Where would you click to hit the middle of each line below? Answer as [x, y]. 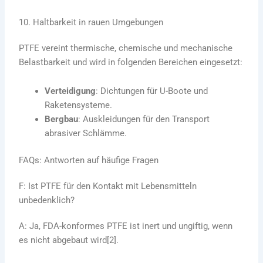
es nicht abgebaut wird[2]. [69, 240]
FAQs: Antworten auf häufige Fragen [89, 161]
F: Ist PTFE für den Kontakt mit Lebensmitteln [108, 186]
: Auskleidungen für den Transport [144, 119]
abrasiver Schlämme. [86, 134]
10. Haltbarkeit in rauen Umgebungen [91, 22]
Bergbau [62, 119]
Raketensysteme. [79, 105]
